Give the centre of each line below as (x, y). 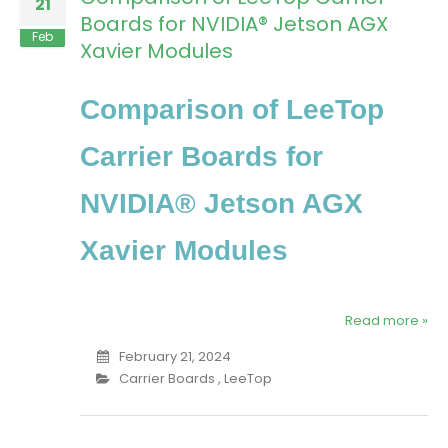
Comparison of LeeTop (232, 110)
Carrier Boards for (201, 157)
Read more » (386, 321)
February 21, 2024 (174, 357)
